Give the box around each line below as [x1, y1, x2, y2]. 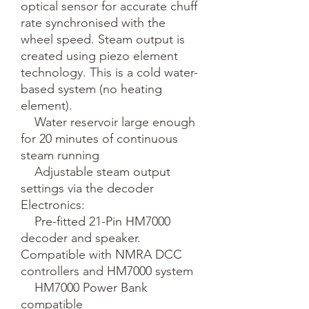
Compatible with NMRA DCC [21, 246, 182, 262]
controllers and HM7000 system [21, 263, 193, 279]
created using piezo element [21, 48, 178, 63]
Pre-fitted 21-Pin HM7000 [21, 213, 34, 229]
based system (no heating [21, 81, 162, 97]
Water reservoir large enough [21, 114, 34, 130]
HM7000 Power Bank [21, 279, 34, 295]
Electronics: [21, 197, 85, 212]
